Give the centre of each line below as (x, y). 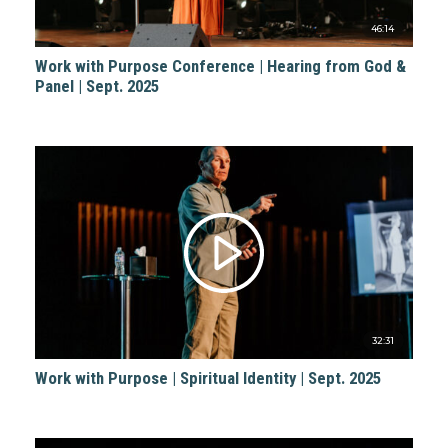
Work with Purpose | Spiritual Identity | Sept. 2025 (207, 377)
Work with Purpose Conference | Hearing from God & (220, 65)
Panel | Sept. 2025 (96, 85)
